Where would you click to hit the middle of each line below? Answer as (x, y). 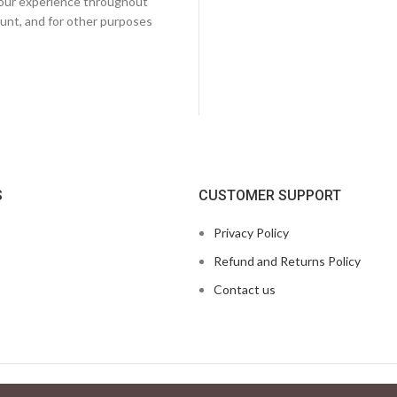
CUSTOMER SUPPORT (270, 195)
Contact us (245, 289)
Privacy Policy (251, 233)
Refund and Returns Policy (287, 261)
